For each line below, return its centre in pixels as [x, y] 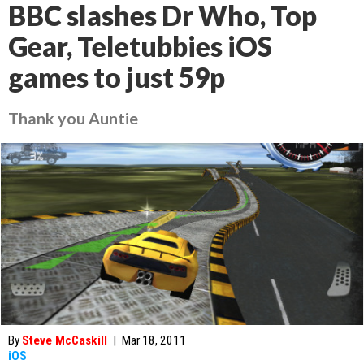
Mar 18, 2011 [154, 340]
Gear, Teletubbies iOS [140, 46]
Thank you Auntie [73, 118]
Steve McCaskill [65, 340]
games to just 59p [117, 77]
